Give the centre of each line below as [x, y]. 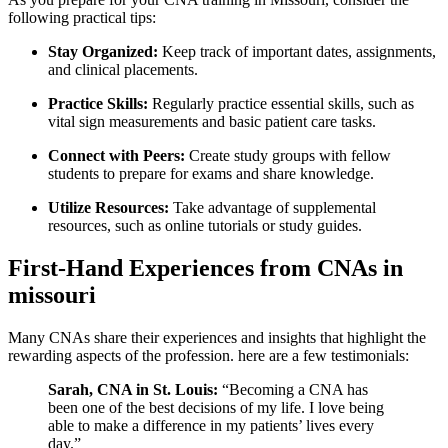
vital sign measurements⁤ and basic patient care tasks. [212, 121]
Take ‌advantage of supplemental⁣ [272, 207]
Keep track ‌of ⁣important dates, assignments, [297, 51]
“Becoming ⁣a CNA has [293, 389]
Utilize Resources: [108, 207]
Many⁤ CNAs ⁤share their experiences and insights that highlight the [217, 337]
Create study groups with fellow [288, 155]
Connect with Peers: [116, 155]
